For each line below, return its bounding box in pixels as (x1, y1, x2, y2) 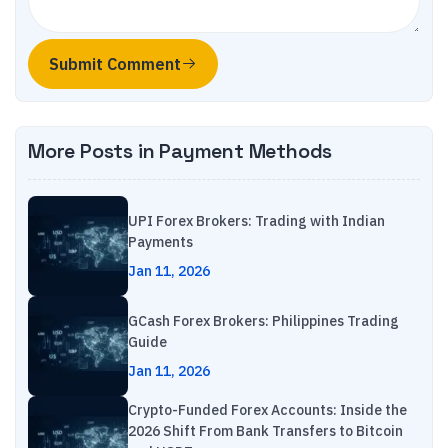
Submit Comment (49, 54, 181, 74)
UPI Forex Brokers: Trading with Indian (128, 211, 385, 230)
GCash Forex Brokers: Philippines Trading (128, 311, 399, 330)
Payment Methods (159, 138, 333, 164)
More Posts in (28, 138, 160, 164)
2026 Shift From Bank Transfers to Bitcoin (128, 422, 403, 440)
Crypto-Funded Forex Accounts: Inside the (128, 401, 407, 419)
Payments (128, 232, 193, 251)
